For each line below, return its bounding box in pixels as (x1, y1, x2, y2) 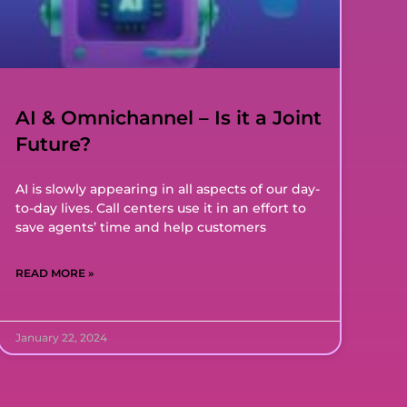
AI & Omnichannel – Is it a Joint (15, 105, 322, 129)
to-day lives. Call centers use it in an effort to (15, 199, 306, 216)
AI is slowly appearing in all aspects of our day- (15, 180, 320, 197)
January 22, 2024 (15, 330, 107, 344)
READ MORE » (15, 265, 94, 280)
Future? (15, 132, 96, 155)
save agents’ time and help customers (15, 218, 266, 235)
